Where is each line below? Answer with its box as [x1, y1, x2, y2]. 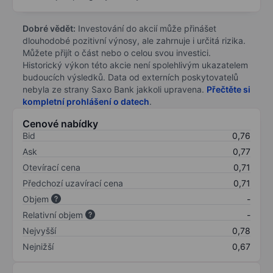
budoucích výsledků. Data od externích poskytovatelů [23, 71, 238, 82]
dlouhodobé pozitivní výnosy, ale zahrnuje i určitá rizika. [23, 35, 246, 46]
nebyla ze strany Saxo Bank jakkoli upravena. [23, 83, 207, 94]
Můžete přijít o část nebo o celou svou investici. [23, 47, 211, 58]
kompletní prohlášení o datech [23, 96, 149, 107]
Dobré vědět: [23, 23, 76, 34]
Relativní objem [23, 209, 83, 220]
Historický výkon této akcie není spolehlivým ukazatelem [23, 59, 248, 70]
